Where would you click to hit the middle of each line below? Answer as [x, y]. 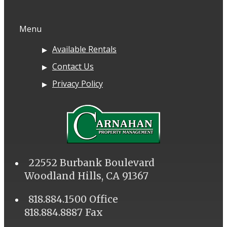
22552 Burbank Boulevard [91, 162]
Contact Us [73, 66]
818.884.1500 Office [73, 199]
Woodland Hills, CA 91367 [86, 176]
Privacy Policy [78, 83]
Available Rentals [84, 49]
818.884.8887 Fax [64, 212]
